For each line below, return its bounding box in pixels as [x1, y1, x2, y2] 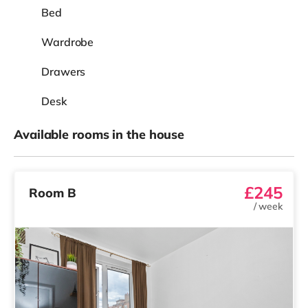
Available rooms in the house [14, 126, 185, 142]
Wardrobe [41, 34, 94, 49]
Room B [29, 184, 76, 201]
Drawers [41, 64, 86, 78]
